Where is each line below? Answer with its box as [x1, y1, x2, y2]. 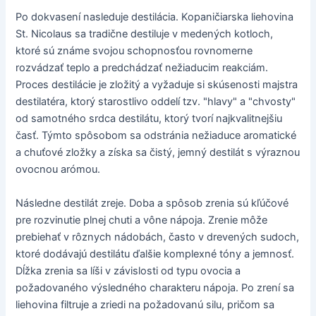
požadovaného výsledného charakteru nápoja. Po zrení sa [16, 281, 295, 294]
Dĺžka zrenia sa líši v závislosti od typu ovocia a [16, 264, 241, 277]
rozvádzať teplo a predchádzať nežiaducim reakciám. [16, 61, 269, 75]
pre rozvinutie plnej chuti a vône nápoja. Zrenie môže [16, 213, 268, 226]
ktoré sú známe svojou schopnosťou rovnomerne [16, 44, 253, 58]
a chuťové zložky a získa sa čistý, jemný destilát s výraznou [16, 146, 300, 159]
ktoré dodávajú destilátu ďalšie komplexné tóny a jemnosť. [16, 247, 295, 260]
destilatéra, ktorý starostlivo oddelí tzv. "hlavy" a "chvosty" [16, 95, 296, 109]
